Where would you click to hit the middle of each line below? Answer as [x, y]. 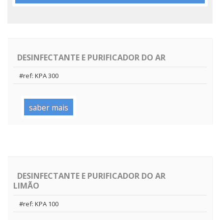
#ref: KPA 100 [39, 204]
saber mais [48, 107]
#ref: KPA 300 [39, 76]
